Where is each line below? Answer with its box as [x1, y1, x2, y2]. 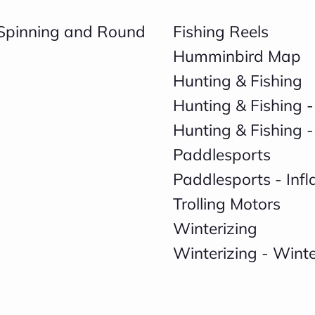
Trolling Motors [172, 193, 281, 214]
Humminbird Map [172, 46, 301, 66]
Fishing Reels [172, 21, 269, 41]
